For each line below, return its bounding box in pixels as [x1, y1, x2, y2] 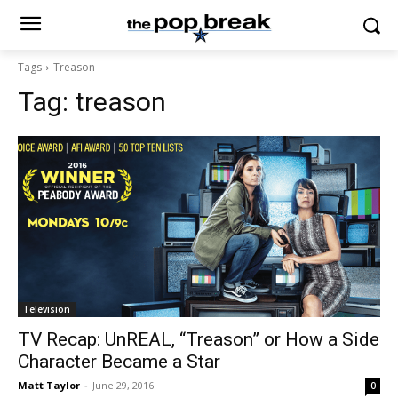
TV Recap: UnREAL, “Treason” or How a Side [18, 329, 379, 350]
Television [23, 303, 70, 315]
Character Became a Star [18, 351, 220, 372]
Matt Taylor [18, 378, 80, 392]
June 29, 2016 [92, 378, 154, 392]
